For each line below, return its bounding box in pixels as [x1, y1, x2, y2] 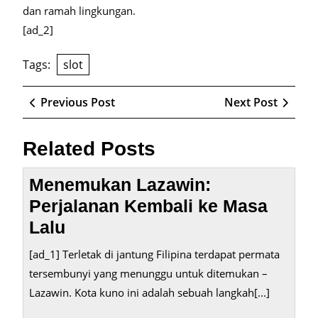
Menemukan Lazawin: [29, 175, 211, 194]
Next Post [224, 94, 278, 110]
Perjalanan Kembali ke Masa [29, 196, 268, 216]
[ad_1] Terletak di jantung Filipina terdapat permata [29, 247, 280, 261]
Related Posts [23, 138, 155, 160]
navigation [22, 107, 104, 127]
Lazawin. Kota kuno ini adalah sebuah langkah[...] [29, 285, 270, 300]
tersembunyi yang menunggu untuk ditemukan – [29, 266, 268, 280]
